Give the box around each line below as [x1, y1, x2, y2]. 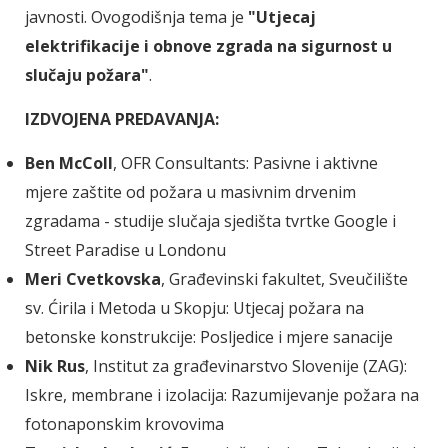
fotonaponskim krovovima [25, 412, 224, 435]
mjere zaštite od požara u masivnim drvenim [25, 180, 356, 203]
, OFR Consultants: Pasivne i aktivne [113, 151, 378, 174]
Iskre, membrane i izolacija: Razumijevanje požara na [25, 383, 419, 406]
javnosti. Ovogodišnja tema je [25, 5, 248, 28]
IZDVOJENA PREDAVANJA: [25, 107, 219, 130]
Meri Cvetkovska [25, 267, 161, 290]
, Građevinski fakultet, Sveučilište [161, 267, 408, 290]
